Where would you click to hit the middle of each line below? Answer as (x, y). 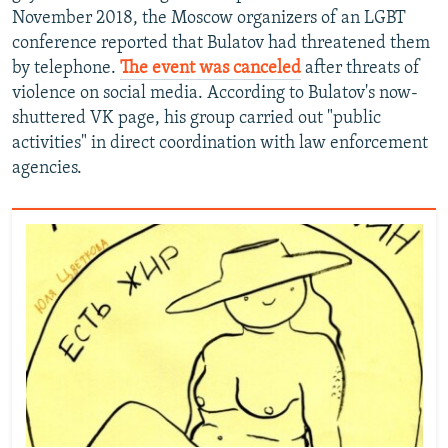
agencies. (47, 169)
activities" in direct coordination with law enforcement (220, 144)
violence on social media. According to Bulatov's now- (215, 94)
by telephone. (66, 69)
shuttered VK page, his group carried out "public (196, 119)
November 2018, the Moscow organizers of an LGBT (209, 19)
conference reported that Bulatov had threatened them (221, 44)
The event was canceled (210, 69)
